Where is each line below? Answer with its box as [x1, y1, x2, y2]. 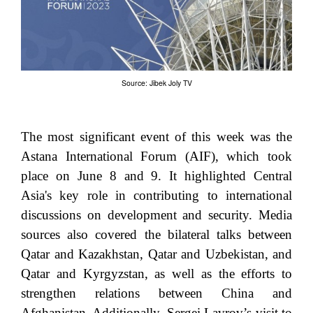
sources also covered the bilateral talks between [21, 226, 292, 242]
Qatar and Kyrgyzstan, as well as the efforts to [21, 265, 292, 281]
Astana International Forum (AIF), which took [21, 148, 292, 163]
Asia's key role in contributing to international [21, 187, 292, 203]
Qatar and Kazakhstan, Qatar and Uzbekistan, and [21, 246, 292, 261]
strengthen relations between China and [21, 285, 292, 300]
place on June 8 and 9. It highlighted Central [21, 168, 292, 183]
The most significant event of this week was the [21, 129, 292, 144]
